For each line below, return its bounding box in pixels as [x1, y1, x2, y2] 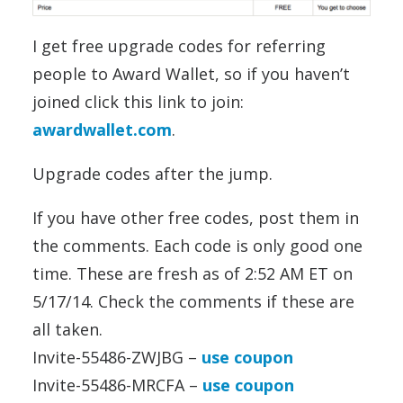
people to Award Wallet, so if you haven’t [32, 63, 350, 85]
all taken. [32, 318, 103, 341]
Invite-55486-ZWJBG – [32, 346, 201, 369]
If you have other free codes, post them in [32, 207, 359, 229]
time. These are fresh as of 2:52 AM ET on [32, 263, 353, 285]
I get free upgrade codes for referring [32, 35, 326, 58]
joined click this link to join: [32, 91, 244, 113]
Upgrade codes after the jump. [32, 163, 273, 185]
